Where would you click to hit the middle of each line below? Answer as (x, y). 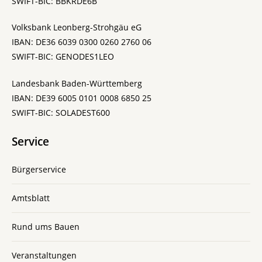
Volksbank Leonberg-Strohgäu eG (77, 27)
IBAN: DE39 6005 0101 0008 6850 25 (82, 98)
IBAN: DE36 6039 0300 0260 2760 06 (82, 42)
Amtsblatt (31, 198)
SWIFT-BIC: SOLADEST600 (61, 113)
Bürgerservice (39, 170)
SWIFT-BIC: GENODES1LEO (63, 57)
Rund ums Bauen (46, 227)
